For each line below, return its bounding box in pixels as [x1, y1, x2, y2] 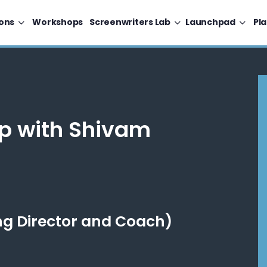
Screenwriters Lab [89, 16, 170, 28]
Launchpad [185, 16, 235, 28]
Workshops [32, 16, 83, 28]
